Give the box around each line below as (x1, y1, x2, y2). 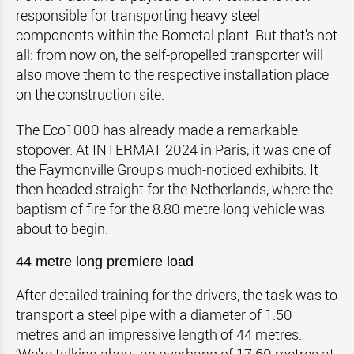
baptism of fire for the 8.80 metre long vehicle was (16, 199, 325, 218)
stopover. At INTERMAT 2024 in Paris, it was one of (16, 140, 331, 159)
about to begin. (16, 219, 108, 238)
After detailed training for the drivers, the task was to (16, 285, 337, 304)
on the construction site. (16, 85, 164, 104)
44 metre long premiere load (16, 254, 194, 269)
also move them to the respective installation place (16, 65, 329, 84)
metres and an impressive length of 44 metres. (16, 325, 302, 344)
